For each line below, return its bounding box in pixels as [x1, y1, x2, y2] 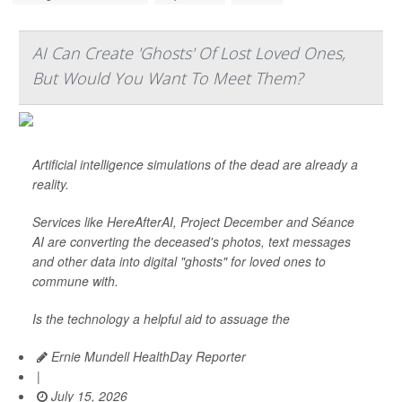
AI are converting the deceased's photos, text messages [32, 232, 351, 250]
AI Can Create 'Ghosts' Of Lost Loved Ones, [32, 42, 345, 64]
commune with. [32, 272, 118, 290]
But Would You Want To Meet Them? [32, 67, 303, 89]
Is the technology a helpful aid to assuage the [32, 310, 290, 328]
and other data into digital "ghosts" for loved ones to [32, 252, 326, 270]
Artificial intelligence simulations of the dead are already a [32, 155, 358, 173]
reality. [32, 175, 73, 193]
